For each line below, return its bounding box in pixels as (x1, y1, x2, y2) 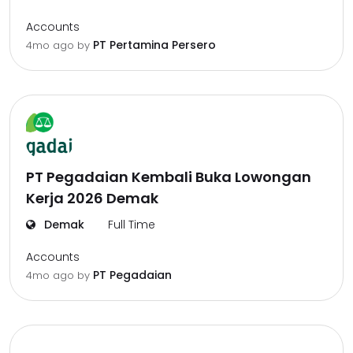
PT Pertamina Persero (93, 37, 216, 53)
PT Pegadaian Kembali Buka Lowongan (26, 167, 311, 187)
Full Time (108, 217, 155, 232)
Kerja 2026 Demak (26, 188, 158, 208)
